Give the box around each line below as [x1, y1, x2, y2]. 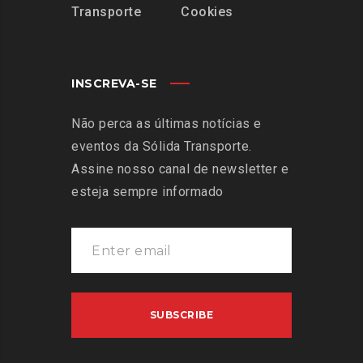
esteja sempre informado [71, 184, 224, 200]
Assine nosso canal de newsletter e [71, 161, 288, 177]
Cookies [181, 4, 233, 20]
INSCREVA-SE [71, 76, 157, 92]
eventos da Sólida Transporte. [71, 139, 252, 155]
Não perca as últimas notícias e [71, 116, 262, 132]
